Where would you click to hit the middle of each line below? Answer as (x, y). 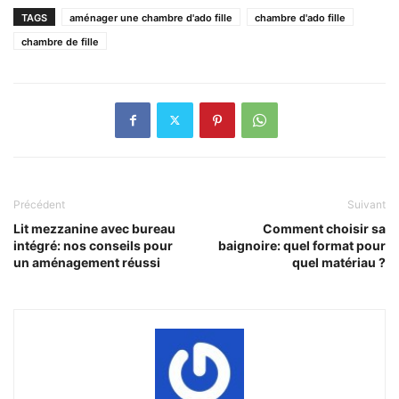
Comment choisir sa (324, 228)
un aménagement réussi (87, 262)
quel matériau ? (339, 262)
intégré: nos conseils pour (93, 245)
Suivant (366, 204)
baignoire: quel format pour (302, 245)
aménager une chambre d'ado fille (151, 17)
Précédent (39, 204)
